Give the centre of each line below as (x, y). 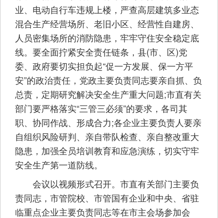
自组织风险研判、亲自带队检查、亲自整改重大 (107, 136)
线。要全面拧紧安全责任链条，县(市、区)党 (101, 52)
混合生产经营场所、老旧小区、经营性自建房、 (107, 24)
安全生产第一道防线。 (59, 165)
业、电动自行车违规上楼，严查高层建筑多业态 (107, 9)
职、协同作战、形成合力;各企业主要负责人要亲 (108, 122)
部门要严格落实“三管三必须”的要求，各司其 (101, 108)
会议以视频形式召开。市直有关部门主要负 (107, 184)
